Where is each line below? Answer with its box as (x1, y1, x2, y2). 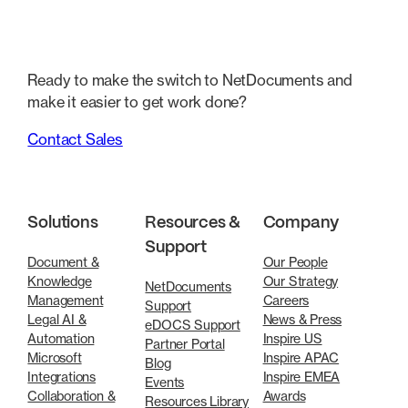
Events (145, 374, 185, 391)
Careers (262, 292, 310, 309)
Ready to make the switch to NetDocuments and (27, 71, 352, 90)
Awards (262, 388, 306, 404)
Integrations (27, 369, 96, 385)
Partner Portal (145, 336, 225, 352)
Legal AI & (27, 311, 87, 328)
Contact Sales (27, 129, 123, 148)
